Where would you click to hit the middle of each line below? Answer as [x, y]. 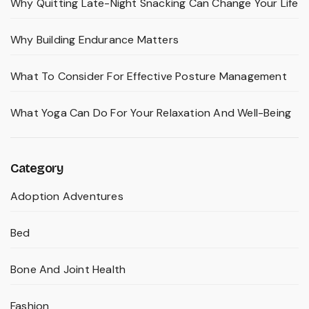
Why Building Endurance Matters [94, 40]
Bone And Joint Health [68, 270]
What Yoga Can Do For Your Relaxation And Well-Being [151, 113]
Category [37, 169]
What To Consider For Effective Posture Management [149, 77]
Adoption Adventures [67, 197]
